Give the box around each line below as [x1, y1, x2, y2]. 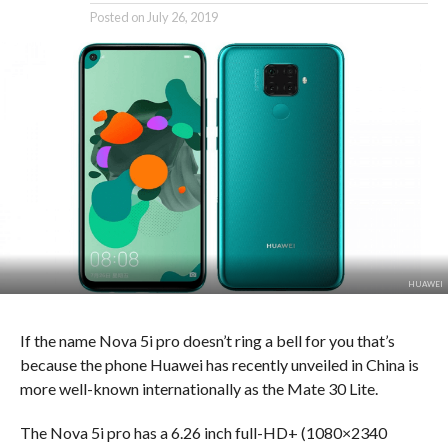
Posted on [89, 8, 145, 25]
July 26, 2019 [146, 8, 218, 25]
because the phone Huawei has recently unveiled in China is [19, 354, 419, 374]
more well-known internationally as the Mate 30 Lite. [19, 378, 381, 398]
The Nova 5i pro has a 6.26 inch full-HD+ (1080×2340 [19, 422, 387, 442]
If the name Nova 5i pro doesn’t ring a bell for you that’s [19, 330, 395, 350]
